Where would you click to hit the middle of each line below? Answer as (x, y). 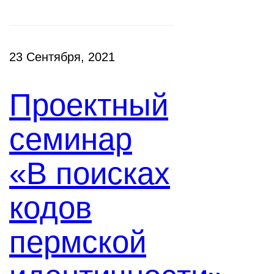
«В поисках (90, 173)
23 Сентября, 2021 (62, 57)
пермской (78, 242)
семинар (71, 139)
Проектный (89, 105)
